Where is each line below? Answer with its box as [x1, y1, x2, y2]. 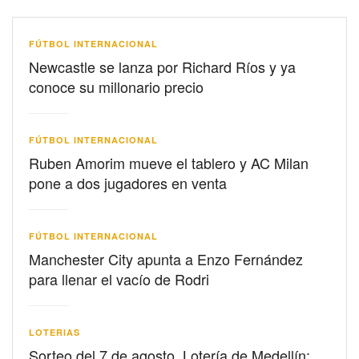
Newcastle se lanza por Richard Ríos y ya [29, 56, 296, 78]
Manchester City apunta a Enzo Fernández [29, 248, 303, 270]
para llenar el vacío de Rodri [29, 268, 209, 290]
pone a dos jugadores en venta [29, 172, 227, 194]
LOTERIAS [29, 326, 80, 339]
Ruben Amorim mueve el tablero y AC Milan [29, 152, 309, 174]
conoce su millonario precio [29, 76, 204, 98]
